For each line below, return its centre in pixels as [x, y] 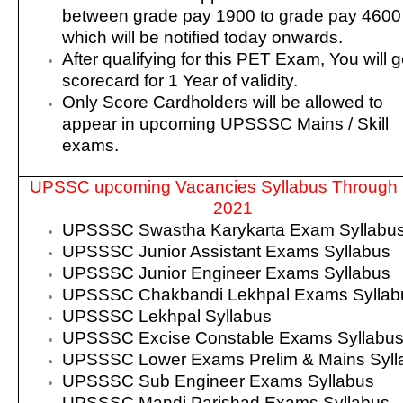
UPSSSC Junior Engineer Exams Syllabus [227, 273]
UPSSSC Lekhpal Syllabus [167, 316]
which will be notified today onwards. [203, 37]
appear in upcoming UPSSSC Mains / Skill [226, 123]
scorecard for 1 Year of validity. [180, 80]
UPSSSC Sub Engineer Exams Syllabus [219, 381]
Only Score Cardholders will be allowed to [223, 102]
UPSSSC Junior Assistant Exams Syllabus [227, 251]
